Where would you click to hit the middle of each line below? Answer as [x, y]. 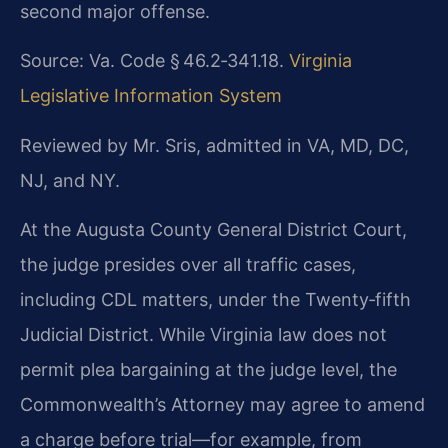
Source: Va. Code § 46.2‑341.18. [154, 61]
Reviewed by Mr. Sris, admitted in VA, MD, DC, [214, 145]
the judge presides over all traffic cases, [188, 265]
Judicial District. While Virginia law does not [203, 335]
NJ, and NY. [70, 180]
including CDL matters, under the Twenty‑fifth [215, 300]
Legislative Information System [151, 96]
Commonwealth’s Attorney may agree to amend [222, 405]
